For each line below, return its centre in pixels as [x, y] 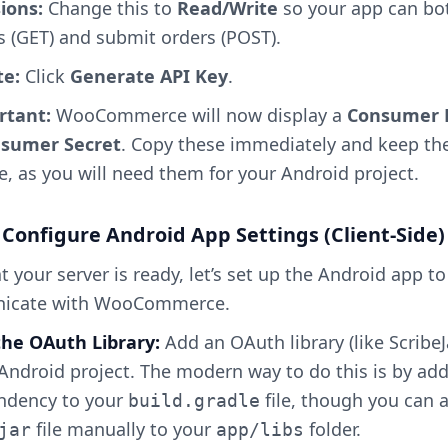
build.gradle [193, 400]
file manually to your [123, 429]
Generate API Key [148, 75]
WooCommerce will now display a [199, 114]
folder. [332, 429]
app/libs [259, 429]
